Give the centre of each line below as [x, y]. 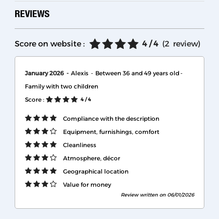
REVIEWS [32, 13]
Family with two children [62, 86]
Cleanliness [80, 145]
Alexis [80, 73]
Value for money [87, 184]
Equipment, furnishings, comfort [111, 131]
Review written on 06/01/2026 [157, 195]
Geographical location [96, 171]
